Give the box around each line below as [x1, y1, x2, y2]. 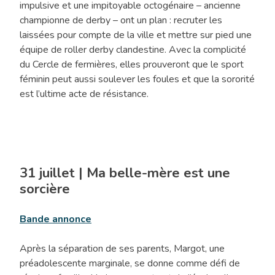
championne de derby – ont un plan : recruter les [20, 14, 222, 28]
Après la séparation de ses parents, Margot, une [20, 242, 225, 256]
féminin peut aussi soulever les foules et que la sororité [20, 72, 255, 87]
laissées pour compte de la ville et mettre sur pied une [20, 28, 252, 42]
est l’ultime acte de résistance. [20, 87, 149, 101]
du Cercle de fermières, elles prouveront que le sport [20, 58, 244, 72]
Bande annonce [20, 212, 91, 227]
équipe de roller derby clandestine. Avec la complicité [20, 43, 246, 57]
